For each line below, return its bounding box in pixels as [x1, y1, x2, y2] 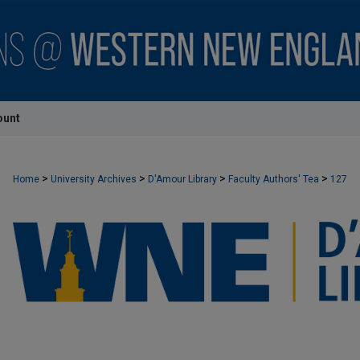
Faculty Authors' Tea [228, 174, 319, 185]
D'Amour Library [148, 174, 217, 185]
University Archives [51, 174, 137, 185]
